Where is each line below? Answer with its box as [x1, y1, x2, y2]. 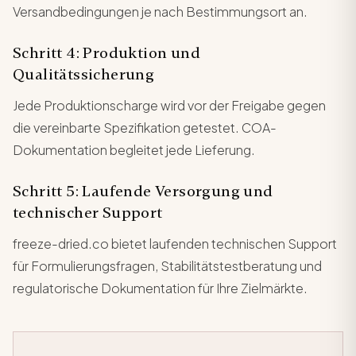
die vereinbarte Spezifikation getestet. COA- [13, 118, 277, 136]
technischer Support [13, 202, 163, 222]
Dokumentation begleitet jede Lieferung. [13, 141, 255, 158]
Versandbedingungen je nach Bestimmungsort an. [13, 2, 308, 20]
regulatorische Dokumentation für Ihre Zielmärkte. [13, 279, 308, 296]
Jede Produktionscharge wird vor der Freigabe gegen [13, 96, 326, 114]
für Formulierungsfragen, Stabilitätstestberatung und [13, 257, 322, 274]
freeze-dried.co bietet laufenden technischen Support [13, 234, 337, 252]
